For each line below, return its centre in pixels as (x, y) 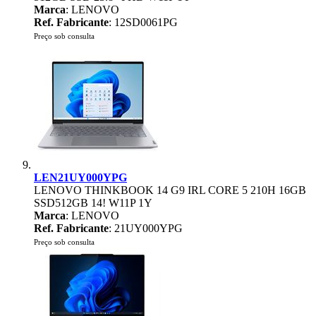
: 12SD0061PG (143, 22)
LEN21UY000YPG (80, 177)
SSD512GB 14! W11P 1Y (93, 203)
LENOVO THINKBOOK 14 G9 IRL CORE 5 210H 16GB (170, 190)
